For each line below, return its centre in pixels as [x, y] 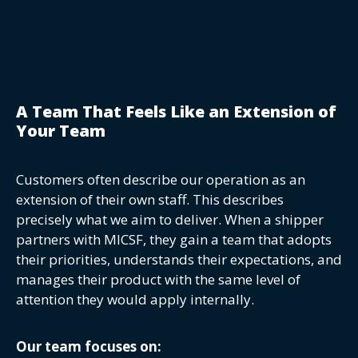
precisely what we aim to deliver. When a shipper [170, 219]
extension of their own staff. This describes [150, 199]
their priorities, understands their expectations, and [179, 259]
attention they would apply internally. [135, 299]
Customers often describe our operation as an [161, 179]
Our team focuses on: [89, 347]
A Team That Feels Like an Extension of [176, 111]
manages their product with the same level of [158, 279]
